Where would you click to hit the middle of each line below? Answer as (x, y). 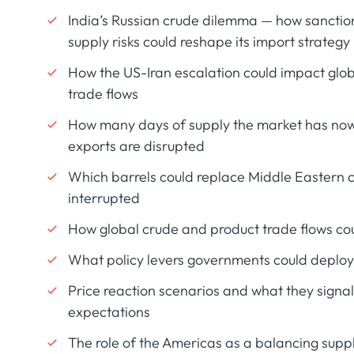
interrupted (104, 198)
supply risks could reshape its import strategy (209, 41)
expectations (109, 311)
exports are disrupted (136, 145)
